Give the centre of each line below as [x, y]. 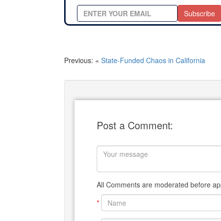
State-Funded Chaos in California [153, 60]
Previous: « [83, 60]
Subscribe [200, 14]
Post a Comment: [135, 125]
